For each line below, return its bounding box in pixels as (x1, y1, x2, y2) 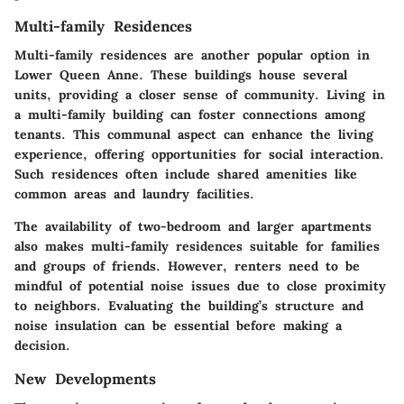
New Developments (14, 369, 156, 388)
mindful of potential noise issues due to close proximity (14, 277, 386, 294)
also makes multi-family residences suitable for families (14, 237, 380, 254)
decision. (14, 336, 70, 353)
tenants (14, 125, 61, 142)
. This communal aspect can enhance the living (61, 125, 373, 142)
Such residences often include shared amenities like (14, 165, 357, 182)
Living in (326, 86, 385, 103)
